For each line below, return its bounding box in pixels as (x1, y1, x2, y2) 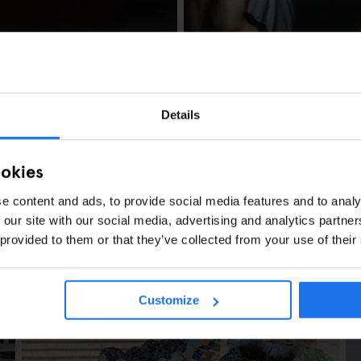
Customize (139, 293, 200, 307)
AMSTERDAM (204, 79, 259, 92)
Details (160, 107, 201, 122)
